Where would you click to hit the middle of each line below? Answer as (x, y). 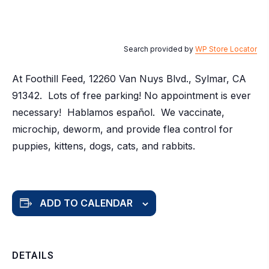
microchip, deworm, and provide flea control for (122, 129)
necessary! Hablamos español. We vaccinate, (118, 113)
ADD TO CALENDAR (86, 203)
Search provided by (159, 49)
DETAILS (33, 256)
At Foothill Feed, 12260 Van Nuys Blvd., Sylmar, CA (131, 79)
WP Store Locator (226, 49)
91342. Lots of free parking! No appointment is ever (131, 96)
